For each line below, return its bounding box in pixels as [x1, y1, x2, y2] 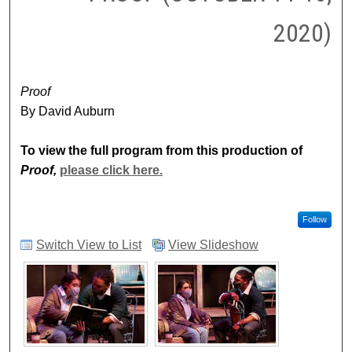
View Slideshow [168, 238, 259, 252]
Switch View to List [36, 238, 142, 252]
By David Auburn [20, 104, 115, 118]
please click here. [60, 163, 163, 177]
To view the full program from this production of [20, 143, 303, 157]
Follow [302, 214, 327, 224]
